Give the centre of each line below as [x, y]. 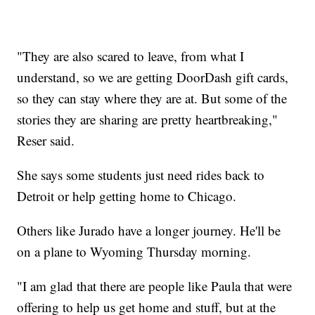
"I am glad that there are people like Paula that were [155, 286]
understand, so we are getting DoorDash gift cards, [153, 77]
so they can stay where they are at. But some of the [152, 98]
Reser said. [46, 141]
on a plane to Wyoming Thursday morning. [134, 252]
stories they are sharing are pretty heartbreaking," [148, 120]
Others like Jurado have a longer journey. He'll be [149, 231]
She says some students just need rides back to [141, 175]
